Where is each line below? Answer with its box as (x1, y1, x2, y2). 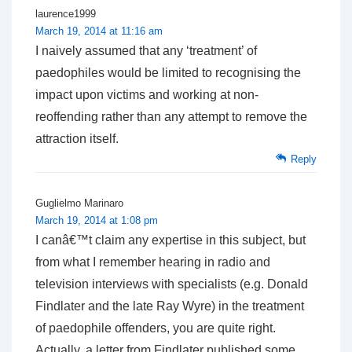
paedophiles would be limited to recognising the (35, 66, 301, 80)
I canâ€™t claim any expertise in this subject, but (35, 233, 306, 247)
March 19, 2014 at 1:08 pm (35, 214, 158, 227)
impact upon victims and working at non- (35, 88, 258, 102)
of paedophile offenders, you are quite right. (35, 321, 276, 335)
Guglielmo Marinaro (35, 197, 123, 210)
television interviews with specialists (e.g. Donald (35, 277, 308, 291)
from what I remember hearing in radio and (35, 255, 270, 269)
